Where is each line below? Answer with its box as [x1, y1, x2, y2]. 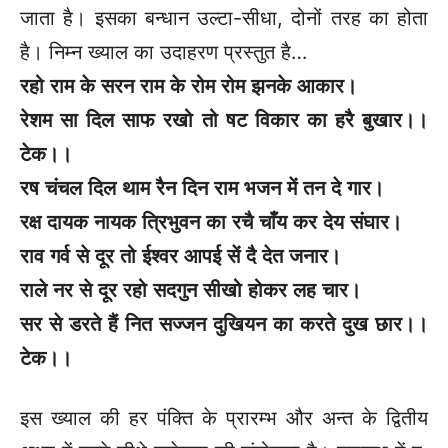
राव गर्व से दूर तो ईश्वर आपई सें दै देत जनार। [20, 244, 341, 267]
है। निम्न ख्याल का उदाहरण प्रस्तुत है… [20, 39, 307, 64]
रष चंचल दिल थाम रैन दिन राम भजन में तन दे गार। [20, 176, 384, 199]
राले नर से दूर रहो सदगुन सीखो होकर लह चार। [20, 278, 361, 301]
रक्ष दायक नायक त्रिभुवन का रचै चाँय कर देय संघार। [20, 210, 402, 233]
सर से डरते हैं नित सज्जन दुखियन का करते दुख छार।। [20, 312, 428, 335]
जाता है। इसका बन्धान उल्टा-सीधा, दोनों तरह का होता [20, 5, 428, 30]
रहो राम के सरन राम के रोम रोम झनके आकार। [20, 74, 357, 97]
